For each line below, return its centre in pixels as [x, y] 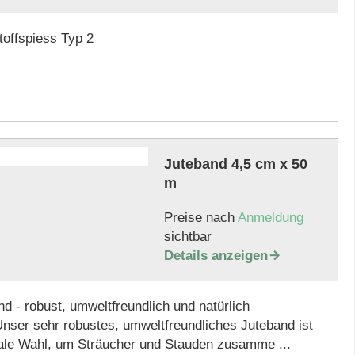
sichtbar [187, 237]
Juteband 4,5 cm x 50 [235, 164]
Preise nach [200, 218]
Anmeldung [270, 218]
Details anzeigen [216, 256]
